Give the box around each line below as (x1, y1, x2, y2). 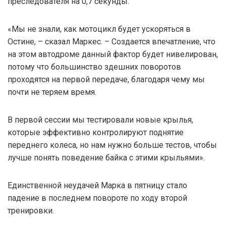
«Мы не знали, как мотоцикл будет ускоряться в (8, 24, 191, 34)
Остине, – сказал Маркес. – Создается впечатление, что (8, 36, 215, 46)
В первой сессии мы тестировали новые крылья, (8, 115, 193, 125)
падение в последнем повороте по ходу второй (8, 193, 187, 203)
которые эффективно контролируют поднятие (8, 127, 184, 137)
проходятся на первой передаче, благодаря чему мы (8, 74, 205, 84)
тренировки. (8, 205, 54, 215)
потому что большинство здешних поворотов (8, 62, 181, 72)
